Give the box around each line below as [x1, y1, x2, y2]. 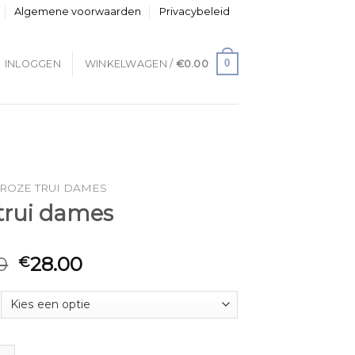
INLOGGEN [4, 57, 61, 70]
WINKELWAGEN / [84, 57, 176, 70]
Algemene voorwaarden [14, 6, 142, 17]
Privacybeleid [158, 6, 230, 17]
